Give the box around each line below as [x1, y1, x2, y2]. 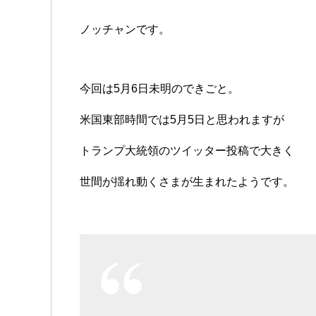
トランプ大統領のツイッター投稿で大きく [80, 144, 294, 157]
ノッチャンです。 [80, 23, 170, 35]
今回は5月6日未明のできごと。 [80, 82, 239, 95]
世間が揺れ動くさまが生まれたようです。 [80, 175, 294, 188]
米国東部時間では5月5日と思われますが [80, 113, 284, 126]
